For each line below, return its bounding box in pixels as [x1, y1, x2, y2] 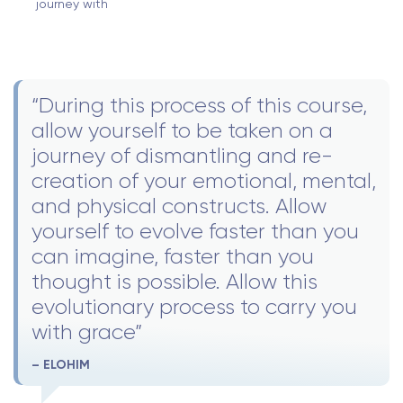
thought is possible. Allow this [31, 269, 318, 295]
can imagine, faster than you [31, 244, 314, 270]
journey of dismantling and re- [31, 143, 333, 169]
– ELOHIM [31, 357, 90, 373]
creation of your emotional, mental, [31, 168, 376, 194]
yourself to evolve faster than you [31, 219, 359, 245]
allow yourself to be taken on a [31, 118, 333, 144]
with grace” [31, 319, 142, 345]
